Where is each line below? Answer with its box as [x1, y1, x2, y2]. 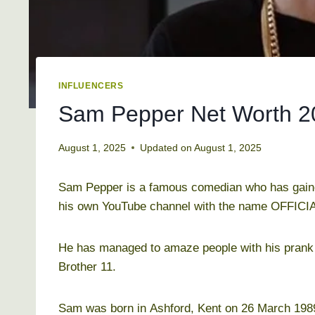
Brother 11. [58, 259, 116, 274]
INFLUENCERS [58, 81, 124, 91]
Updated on [140, 142, 192, 153]
